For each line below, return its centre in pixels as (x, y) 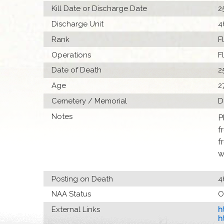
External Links (76, 210)
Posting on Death (82, 179)
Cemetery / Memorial (89, 101)
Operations (71, 55)
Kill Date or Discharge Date (99, 9)
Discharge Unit (78, 24)
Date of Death (77, 70)
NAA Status (71, 194)
